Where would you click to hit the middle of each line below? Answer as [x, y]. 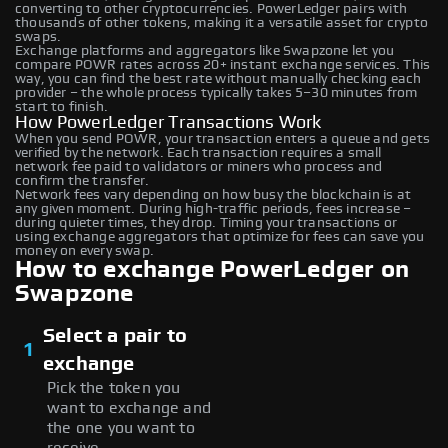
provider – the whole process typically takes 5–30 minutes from [216, 92]
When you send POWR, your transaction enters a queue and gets [223, 138]
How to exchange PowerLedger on [212, 269]
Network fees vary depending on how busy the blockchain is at [213, 194]
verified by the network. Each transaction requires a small [198, 152]
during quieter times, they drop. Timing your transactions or [206, 222]
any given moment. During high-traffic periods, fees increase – [213, 208]
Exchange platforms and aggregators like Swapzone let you [205, 50]
